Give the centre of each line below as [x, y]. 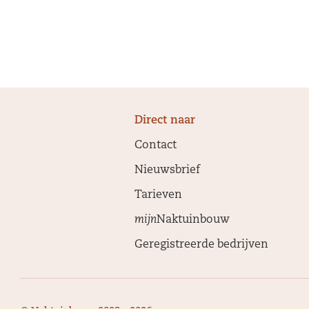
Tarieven [158, 195]
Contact [156, 146]
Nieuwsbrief [167, 170]
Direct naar [165, 121]
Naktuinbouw [193, 220]
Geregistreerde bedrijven [201, 245]
